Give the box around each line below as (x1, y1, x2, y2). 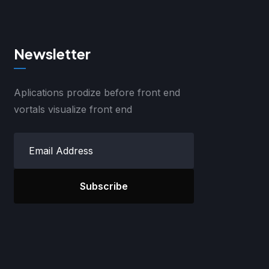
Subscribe (80, 180, 128, 193)
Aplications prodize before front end (14, 86, 180, 99)
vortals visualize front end (14, 103, 132, 116)
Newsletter (14, 44, 91, 62)
